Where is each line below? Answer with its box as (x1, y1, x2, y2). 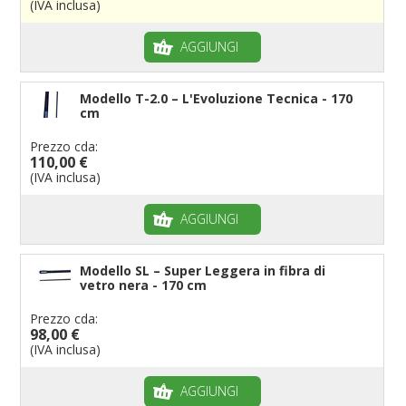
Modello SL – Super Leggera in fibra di (80, 261, 326, 279)
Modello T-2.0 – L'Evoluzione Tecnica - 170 (80, 89, 353, 107)
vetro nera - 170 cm (80, 275, 208, 294)
